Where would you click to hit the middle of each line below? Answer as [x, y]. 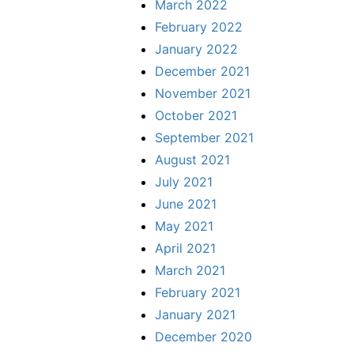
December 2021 [202, 71]
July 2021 [184, 181]
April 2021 [185, 248]
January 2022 [196, 49]
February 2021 [198, 292]
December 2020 [203, 336]
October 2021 [196, 115]
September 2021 [204, 137]
